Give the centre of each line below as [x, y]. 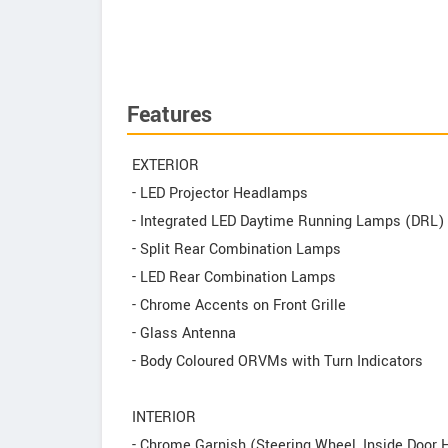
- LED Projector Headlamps [220, 193]
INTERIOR [164, 417]
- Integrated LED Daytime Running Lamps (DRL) [288, 221]
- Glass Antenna [184, 333]
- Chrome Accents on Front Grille [239, 305]
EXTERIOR [165, 165]
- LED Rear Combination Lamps [234, 277]
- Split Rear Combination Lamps [236, 249]
